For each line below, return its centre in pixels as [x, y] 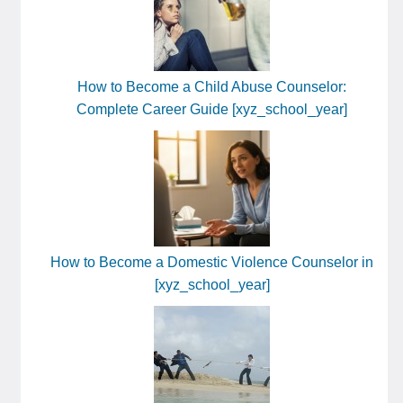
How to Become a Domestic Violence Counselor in [212, 262]
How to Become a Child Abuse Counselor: [212, 86]
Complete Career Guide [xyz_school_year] [212, 109]
